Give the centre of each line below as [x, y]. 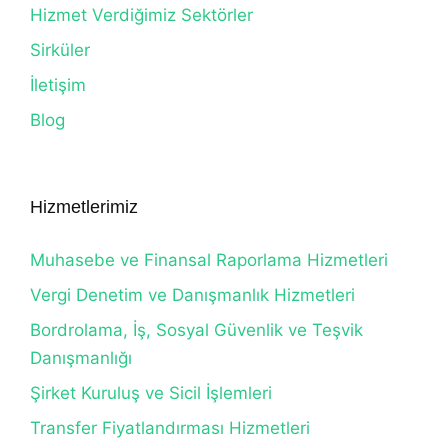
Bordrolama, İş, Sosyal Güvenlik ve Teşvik [196, 330]
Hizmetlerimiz [84, 207]
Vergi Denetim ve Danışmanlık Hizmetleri [192, 295]
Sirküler [60, 50]
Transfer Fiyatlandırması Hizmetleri [170, 428]
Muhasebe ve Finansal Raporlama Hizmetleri [209, 260]
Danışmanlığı [81, 358]
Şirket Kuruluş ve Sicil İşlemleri [151, 393]
